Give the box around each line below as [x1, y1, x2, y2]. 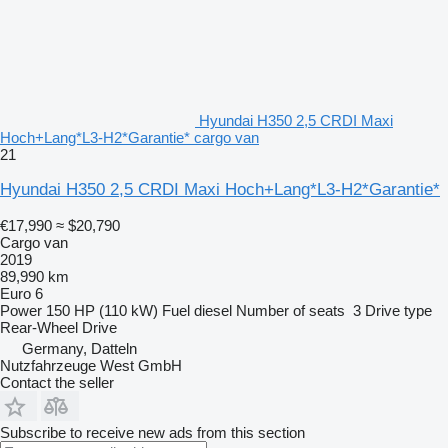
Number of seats [236, 301, 345, 319]
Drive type [365, 301, 432, 319]
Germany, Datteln [22, 339, 137, 357]
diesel [194, 301, 232, 319]
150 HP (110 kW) [46, 301, 158, 319]
